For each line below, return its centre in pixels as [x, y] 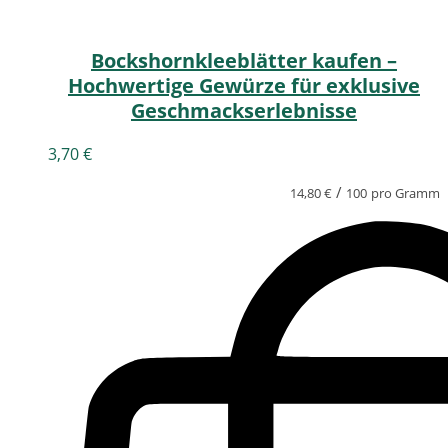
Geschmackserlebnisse [244, 111]
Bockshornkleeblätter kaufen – [244, 61]
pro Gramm [405, 193]
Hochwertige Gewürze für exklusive [244, 86]
